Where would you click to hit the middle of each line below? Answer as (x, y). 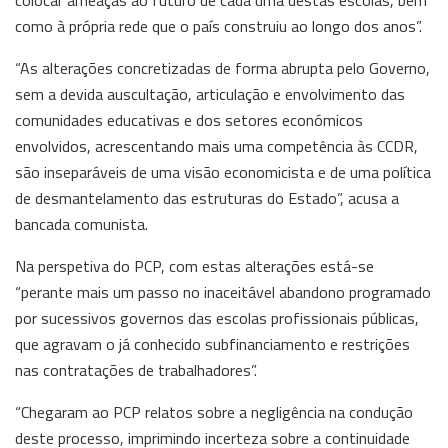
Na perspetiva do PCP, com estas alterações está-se (194, 265)
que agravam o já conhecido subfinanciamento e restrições (212, 343)
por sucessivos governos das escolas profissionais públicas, (217, 317)
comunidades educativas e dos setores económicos (189, 119)
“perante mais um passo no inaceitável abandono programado (223, 291)
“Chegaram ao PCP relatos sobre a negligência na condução (214, 411)
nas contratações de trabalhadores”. (136, 369)
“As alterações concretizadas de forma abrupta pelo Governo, (222, 67)
